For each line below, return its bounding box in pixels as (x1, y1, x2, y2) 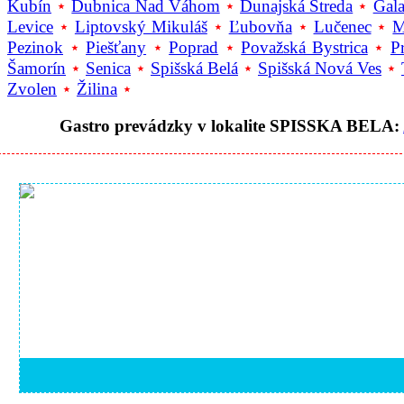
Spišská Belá (151, 59, 238, 78)
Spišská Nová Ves (258, 59, 381, 78)
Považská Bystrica (241, 38, 368, 58)
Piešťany (86, 38, 147, 58)
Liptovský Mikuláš (74, 17, 207, 37)
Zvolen (7, 79, 57, 99)
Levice (7, 17, 53, 37)
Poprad (169, 38, 219, 58)
